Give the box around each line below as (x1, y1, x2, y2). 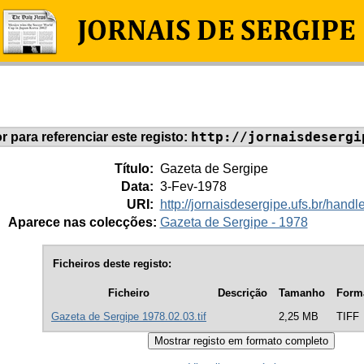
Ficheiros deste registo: (53, 257, 171, 270)
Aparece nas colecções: (7, 214, 157, 229)
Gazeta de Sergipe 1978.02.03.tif (51, 310, 206, 323)
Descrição (218, 287, 267, 300)
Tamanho (279, 287, 325, 300)
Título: (114, 161, 157, 175)
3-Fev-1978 (159, 179, 227, 193)
